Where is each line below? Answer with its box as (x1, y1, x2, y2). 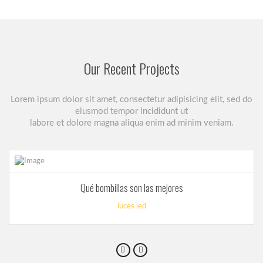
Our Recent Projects (83, 58, 180, 79)
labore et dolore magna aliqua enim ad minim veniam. (29, 119, 234, 127)
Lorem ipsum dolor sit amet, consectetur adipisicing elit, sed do (11, 95, 252, 104)
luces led (117, 203, 146, 210)
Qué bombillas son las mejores (80, 181, 183, 195)
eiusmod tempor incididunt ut (75, 107, 188, 116)
